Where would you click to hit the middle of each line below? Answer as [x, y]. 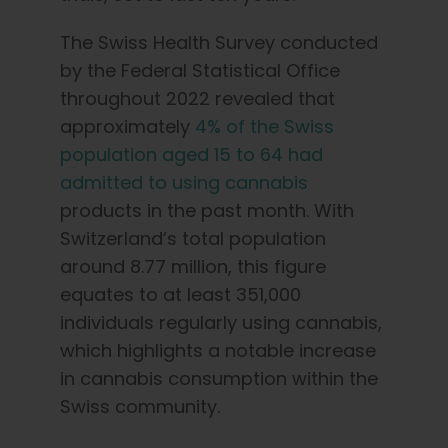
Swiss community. [140, 406]
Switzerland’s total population [193, 238]
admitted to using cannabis [184, 182]
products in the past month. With [207, 210]
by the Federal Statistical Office [200, 70]
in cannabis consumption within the [219, 378]
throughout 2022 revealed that [197, 98]
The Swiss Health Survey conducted [219, 42]
